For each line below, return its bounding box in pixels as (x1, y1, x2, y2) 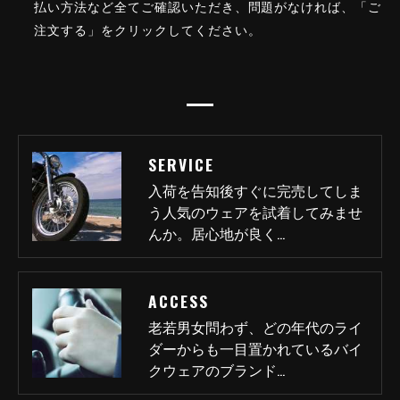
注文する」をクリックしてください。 (34, 21, 262, 38)
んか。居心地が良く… (148, 222, 285, 244)
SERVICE (148, 153, 214, 176)
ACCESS (148, 289, 209, 312)
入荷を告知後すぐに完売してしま (148, 179, 362, 201)
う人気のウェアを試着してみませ (148, 201, 362, 222)
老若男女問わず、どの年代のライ (148, 316, 362, 337)
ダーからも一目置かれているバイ (148, 337, 362, 359)
